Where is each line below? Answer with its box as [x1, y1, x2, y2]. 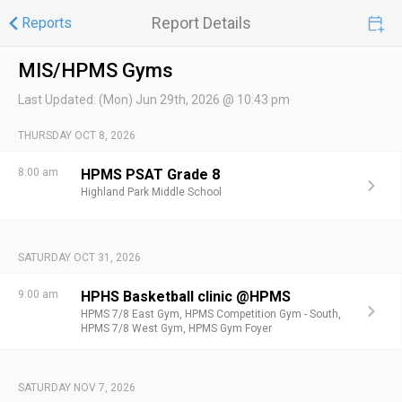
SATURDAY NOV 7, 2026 [18, 381, 135, 394]
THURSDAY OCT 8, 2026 [18, 129, 135, 142]
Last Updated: [18, 92, 99, 107]
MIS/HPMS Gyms [18, 59, 173, 82]
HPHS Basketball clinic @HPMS [81, 288, 291, 305]
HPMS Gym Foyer [188, 322, 272, 335]
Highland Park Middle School [81, 186, 222, 198]
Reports [22, 14, 72, 31]
